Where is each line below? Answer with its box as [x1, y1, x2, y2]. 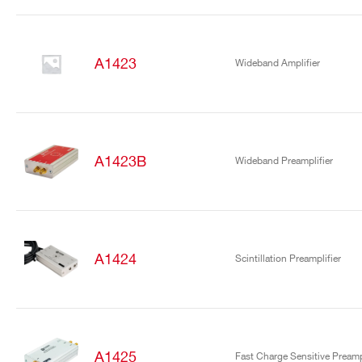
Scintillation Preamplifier [234, 255, 341, 263]
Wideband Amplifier [234, 59, 320, 68]
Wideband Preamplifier [234, 157, 333, 166]
